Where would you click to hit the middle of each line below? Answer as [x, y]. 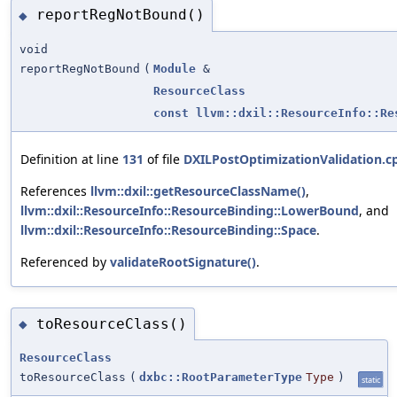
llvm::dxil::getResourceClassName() [198, 191]
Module [175, 68]
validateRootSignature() [183, 261]
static [371, 380]
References [55, 191]
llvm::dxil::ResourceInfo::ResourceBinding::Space [168, 230]
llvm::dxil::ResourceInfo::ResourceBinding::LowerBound [190, 210]
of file [163, 159]
